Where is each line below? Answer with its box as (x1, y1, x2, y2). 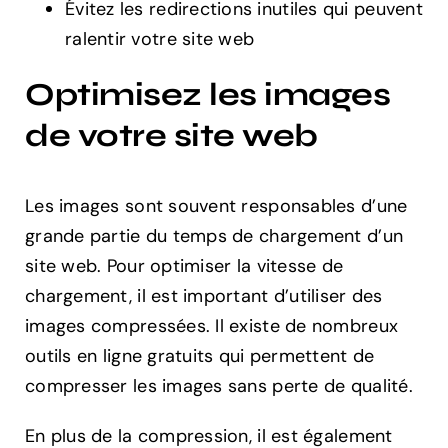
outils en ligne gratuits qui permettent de (25, 344, 375, 369)
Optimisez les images (25, 74, 391, 114)
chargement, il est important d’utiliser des (25, 284, 383, 309)
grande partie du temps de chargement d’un (25, 224, 404, 249)
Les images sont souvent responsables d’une (25, 194, 408, 219)
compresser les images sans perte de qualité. (25, 374, 413, 399)
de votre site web (25, 115, 318, 155)
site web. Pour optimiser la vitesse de (25, 254, 344, 279)
